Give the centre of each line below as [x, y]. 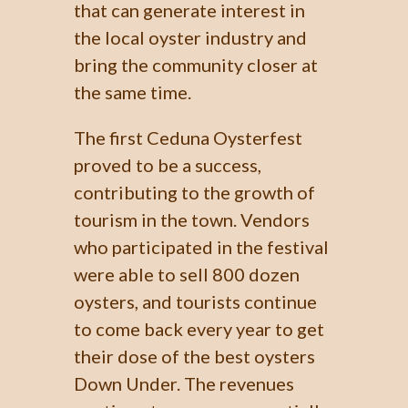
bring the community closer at [195, 65]
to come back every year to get [199, 329]
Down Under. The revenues [184, 383]
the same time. [132, 92]
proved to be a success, [167, 165]
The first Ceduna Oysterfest [188, 138]
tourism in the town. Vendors [191, 219]
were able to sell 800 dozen [186, 274]
